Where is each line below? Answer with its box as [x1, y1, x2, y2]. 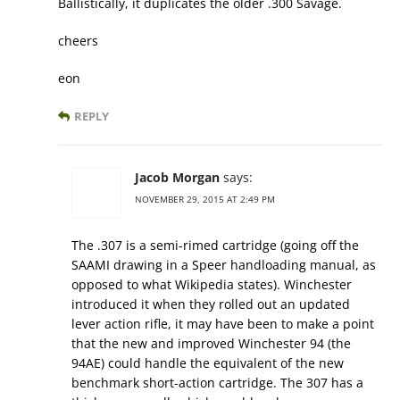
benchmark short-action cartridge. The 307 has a [71, 374, 363, 392]
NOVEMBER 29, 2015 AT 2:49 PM [135, 193, 275, 206]
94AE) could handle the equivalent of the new [71, 354, 344, 372]
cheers [58, 32, 98, 50]
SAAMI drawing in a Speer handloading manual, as [71, 256, 376, 274]
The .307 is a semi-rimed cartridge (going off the [71, 237, 359, 254]
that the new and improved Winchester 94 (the [71, 335, 351, 353]
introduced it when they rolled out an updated [71, 296, 350, 313]
